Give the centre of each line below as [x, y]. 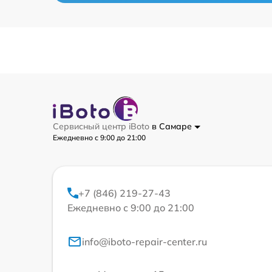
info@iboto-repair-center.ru [144, 242]
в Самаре [173, 127]
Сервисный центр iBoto [102, 127]
